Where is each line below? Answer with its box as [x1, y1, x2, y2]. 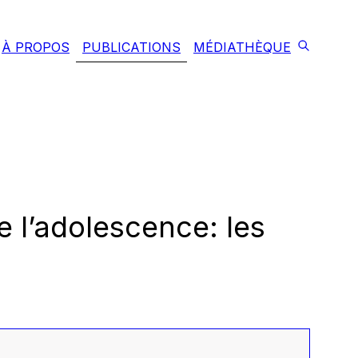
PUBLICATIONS [82, 39, 181, 55]
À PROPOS [2, 39, 70, 55]
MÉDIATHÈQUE [193, 39, 291, 55]
